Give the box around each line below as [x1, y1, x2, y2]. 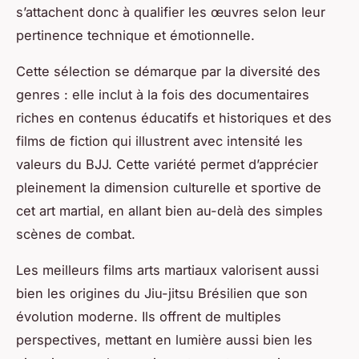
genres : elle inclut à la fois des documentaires [16, 86, 309, 103]
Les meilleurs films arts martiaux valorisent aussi [16, 261, 319, 278]
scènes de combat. [16, 225, 135, 242]
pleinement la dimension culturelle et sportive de [16, 179, 321, 196]
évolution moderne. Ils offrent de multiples [16, 308, 281, 325]
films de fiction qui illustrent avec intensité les [16, 132, 303, 149]
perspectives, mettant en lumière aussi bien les [16, 331, 313, 348]
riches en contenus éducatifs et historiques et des [16, 109, 332, 126]
